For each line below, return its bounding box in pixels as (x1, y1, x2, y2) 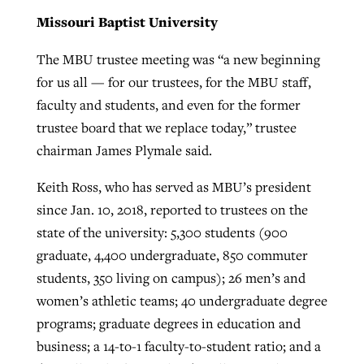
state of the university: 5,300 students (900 (36, 223, 288, 242)
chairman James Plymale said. (36, 141, 212, 159)
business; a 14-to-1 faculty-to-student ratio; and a (36, 337, 321, 356)
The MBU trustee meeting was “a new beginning (36, 50, 320, 68)
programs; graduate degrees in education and (36, 314, 301, 333)
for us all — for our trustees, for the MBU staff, (36, 72, 311, 91)
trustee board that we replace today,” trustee (36, 118, 297, 136)
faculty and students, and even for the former (36, 95, 301, 114)
